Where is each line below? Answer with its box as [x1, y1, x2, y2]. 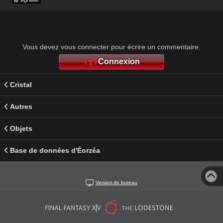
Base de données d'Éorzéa [10, 146, 100, 154]
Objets [10, 124, 32, 132]
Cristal [10, 80, 32, 89]
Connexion [98, 57, 140, 66]
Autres [10, 102, 32, 111]
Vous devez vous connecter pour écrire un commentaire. [22, 42, 201, 51]
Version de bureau [95, 179, 138, 185]
